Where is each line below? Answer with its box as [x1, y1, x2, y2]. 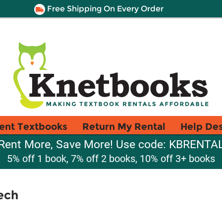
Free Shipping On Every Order [45, 4, 164, 13]
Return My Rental [82, 120, 166, 132]
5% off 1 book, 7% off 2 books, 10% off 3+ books [7, 153, 215, 165]
